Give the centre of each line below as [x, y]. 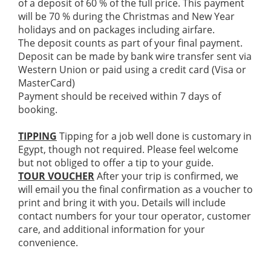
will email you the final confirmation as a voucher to [135, 190]
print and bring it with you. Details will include [122, 203]
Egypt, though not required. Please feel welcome [128, 150]
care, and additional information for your [112, 230]
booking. [38, 110]
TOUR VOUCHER [56, 176]
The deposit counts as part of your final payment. [130, 43]
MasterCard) [47, 83]
